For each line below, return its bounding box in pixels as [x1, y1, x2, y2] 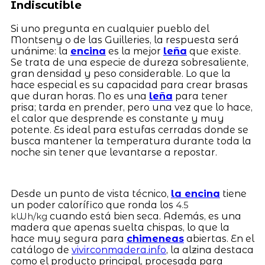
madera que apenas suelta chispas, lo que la [10, 221, 230, 233]
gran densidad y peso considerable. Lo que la [10, 67, 231, 79]
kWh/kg [10, 211, 47, 222]
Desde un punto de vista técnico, [10, 188, 171, 199]
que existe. [186, 45, 241, 57]
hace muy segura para [10, 232, 127, 244]
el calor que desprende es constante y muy [10, 112, 224, 124]
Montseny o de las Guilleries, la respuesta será [10, 34, 239, 46]
